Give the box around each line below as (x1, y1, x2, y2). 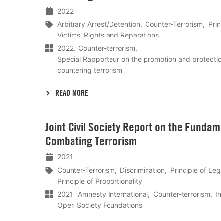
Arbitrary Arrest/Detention (57, 20, 140, 29)
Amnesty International (78, 189, 148, 198)
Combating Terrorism (45, 133, 137, 148)
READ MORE (55, 88, 89, 98)
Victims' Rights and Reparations (57, 31, 159, 39)
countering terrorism (57, 66, 122, 74)
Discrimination (120, 165, 165, 174)
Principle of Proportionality (57, 176, 142, 185)
